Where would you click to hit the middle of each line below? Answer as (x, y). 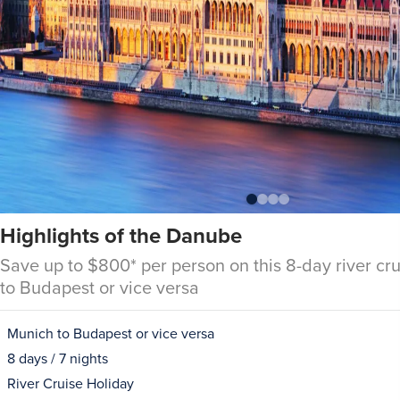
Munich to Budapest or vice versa (111, 333)
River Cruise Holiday (71, 383)
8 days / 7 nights (58, 358)
